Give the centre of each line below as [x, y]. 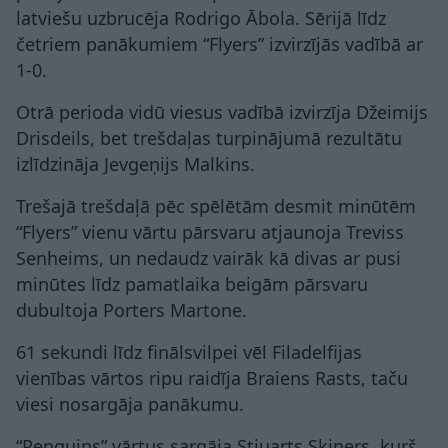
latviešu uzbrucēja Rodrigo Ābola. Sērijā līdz [201, 18]
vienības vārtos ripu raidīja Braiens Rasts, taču [212, 378]
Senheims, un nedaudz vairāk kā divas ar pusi [208, 258]
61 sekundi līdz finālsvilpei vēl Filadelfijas [189, 352]
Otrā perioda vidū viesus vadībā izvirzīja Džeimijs [222, 112]
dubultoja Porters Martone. [131, 310]
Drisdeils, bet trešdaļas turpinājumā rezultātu [209, 138]
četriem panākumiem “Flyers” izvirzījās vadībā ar [219, 44]
